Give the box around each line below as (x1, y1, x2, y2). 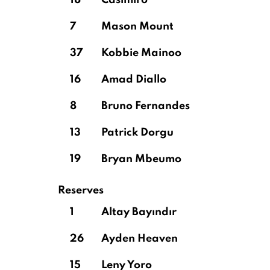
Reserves (58, 185, 104, 196)
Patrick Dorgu (101, 127, 174, 138)
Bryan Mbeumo (101, 154, 181, 165)
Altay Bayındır (101, 207, 177, 218)
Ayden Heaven (101, 233, 178, 244)
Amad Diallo (101, 74, 166, 85)
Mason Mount (101, 21, 174, 32)
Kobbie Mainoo (101, 48, 181, 58)
